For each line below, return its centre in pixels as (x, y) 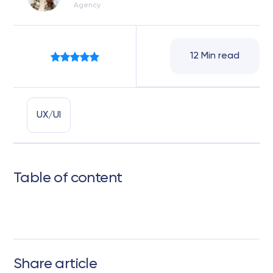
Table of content (68, 178)
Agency (87, 5)
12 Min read (215, 56)
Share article (55, 264)
